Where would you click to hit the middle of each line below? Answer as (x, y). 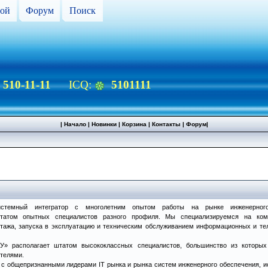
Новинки (104, 124)
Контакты (166, 124)
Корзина (134, 124)
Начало (75, 124)
